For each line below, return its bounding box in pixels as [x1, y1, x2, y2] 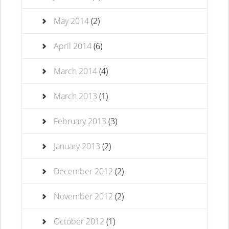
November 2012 [54, 191, 113, 202]
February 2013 [54, 116, 107, 127]
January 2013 [54, 141, 101, 152]
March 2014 [54, 65, 98, 77]
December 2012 [54, 166, 113, 177]
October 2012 [54, 216, 105, 227]
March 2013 [54, 90, 98, 102]
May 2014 [54, 15, 89, 27]
